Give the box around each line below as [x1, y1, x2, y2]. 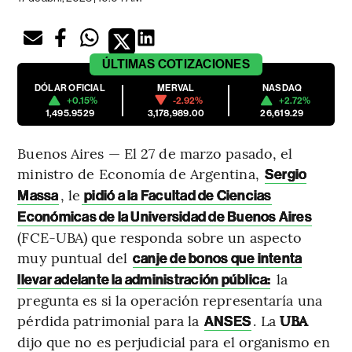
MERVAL [157, 82, 195, 93]
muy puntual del [17, 247, 131, 267]
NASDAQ [262, 82, 302, 93]
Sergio [264, 165, 307, 183]
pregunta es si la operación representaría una [17, 289, 322, 310]
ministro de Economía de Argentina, [17, 163, 263, 183]
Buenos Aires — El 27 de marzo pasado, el [17, 142, 293, 163]
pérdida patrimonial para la [17, 310, 203, 330]
